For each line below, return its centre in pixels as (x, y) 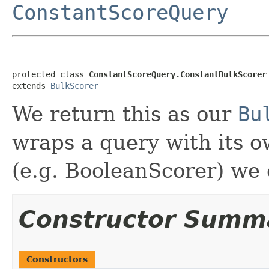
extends (31, 86)
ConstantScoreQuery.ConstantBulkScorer (178, 74)
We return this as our (125, 114)
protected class (50, 74)
